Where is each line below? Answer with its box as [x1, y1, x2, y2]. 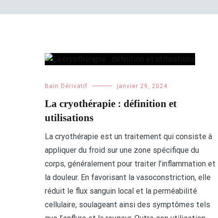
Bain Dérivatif [45, 83, 88, 90]
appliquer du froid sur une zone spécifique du [45, 145, 199, 155]
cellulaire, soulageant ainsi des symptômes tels [45, 200, 210, 209]
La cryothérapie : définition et [45, 98, 177, 109]
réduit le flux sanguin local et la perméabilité [45, 186, 197, 196]
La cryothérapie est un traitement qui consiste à [45, 132, 212, 141]
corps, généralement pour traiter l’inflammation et [45, 159, 216, 168]
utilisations [45, 112, 93, 124]
